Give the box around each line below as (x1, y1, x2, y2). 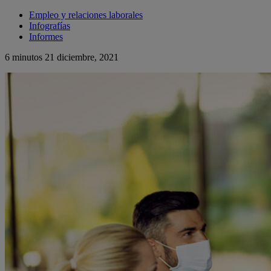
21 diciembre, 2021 (45, 52, 119, 63)
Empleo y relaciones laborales (29, 10, 143, 21)
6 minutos (5, 52, 42, 63)
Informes (29, 31, 63, 42)
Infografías (29, 21, 70, 31)
